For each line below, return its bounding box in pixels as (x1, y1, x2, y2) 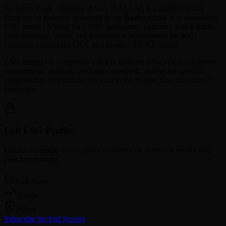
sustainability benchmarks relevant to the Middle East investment (4, 75, 209, 84)
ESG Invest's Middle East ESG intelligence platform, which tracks (4, 22, 215, 31)
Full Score (16, 177, 49, 186)
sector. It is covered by (146, 13, 219, 22)
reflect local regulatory (144, 57, 217, 66)
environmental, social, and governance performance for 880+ (4, 31, 198, 40)
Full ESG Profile (4, 125, 73, 136)
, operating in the (69, 13, 124, 22)
